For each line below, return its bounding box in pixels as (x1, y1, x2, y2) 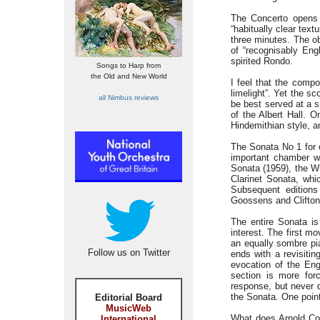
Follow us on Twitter (87, 247, 170, 258)
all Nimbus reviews (99, 94, 159, 101)
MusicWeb (106, 303, 151, 314)
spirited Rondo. (231, 56, 293, 66)
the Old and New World (90, 72, 167, 80)
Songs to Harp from (96, 61, 161, 69)
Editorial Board (95, 292, 162, 303)
